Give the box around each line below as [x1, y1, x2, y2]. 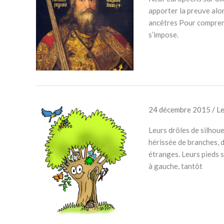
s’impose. [148, 29, 178, 39]
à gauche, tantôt [148, 161, 202, 171]
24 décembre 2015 [148, 105, 212, 114]
